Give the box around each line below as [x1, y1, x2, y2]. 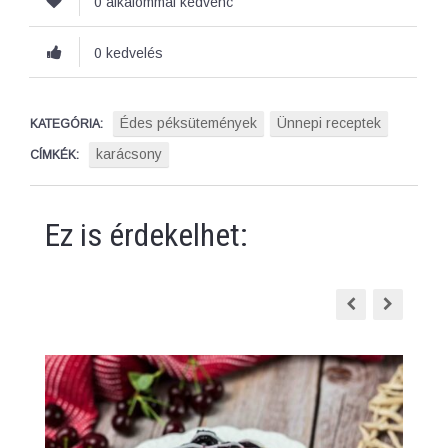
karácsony [96, 146, 162, 162]
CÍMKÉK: [30, 148, 79, 162]
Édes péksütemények [120, 115, 257, 131]
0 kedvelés [94, 45, 163, 61]
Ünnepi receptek [277, 115, 381, 131]
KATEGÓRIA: [30, 117, 103, 131]
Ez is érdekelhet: [45, 216, 248, 254]
